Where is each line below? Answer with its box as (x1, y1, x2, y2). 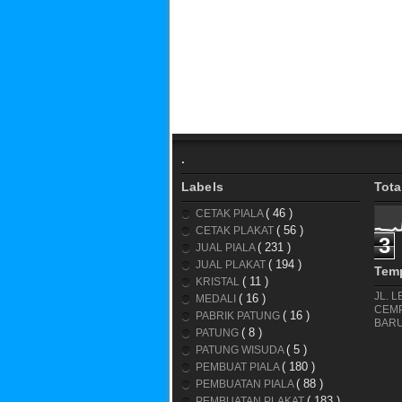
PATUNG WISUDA (196, 343, 286, 356)
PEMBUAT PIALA (196, 360, 282, 373)
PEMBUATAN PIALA (196, 377, 296, 390)
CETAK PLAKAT (196, 223, 276, 237)
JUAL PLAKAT (196, 258, 268, 271)
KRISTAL (196, 275, 242, 288)
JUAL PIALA (196, 240, 258, 254)
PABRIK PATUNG (196, 309, 283, 322)
